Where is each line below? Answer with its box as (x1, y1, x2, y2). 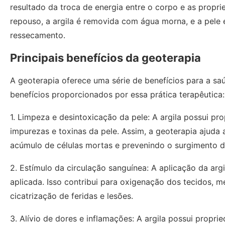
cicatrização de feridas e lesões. (10, 191, 133, 201)
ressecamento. (10, 30, 65, 40)
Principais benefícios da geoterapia (10, 51, 201, 64)
